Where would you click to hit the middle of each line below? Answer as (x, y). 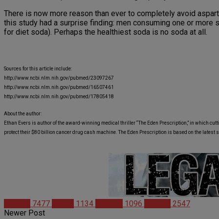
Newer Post (24, 213)
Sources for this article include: (38, 69)
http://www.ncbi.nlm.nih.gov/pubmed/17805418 (59, 97)
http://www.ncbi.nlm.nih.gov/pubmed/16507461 (59, 88)
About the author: (23, 114)
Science (109, 204)
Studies (157, 204)
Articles (17, 204)
